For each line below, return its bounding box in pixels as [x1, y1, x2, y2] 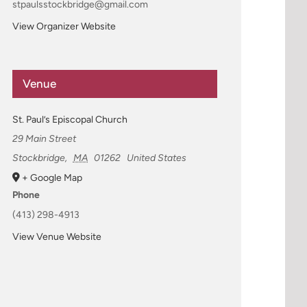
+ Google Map [21, 171, 82, 184]
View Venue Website [12, 230, 101, 243]
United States [126, 151, 186, 164]
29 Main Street [12, 132, 76, 145]
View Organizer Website [12, 20, 116, 32]
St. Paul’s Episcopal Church [12, 113, 127, 125]
